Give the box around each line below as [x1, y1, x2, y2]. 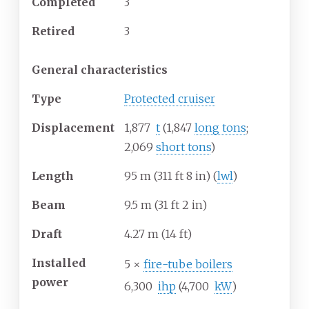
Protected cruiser [124, 92, 215, 106]
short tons [156, 140, 210, 154]
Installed [32, 256, 86, 270]
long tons [195, 121, 246, 135]
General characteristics [32, 63, 168, 77]
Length [32, 169, 74, 183]
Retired [32, 24, 74, 39]
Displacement [32, 121, 114, 135]
